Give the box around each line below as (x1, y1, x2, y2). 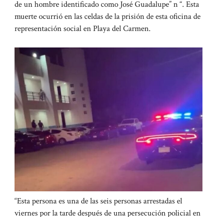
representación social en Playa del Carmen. (15, 23, 151, 34)
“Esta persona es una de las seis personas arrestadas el (15, 196, 182, 207)
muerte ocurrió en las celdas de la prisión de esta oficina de (15, 11, 201, 22)
